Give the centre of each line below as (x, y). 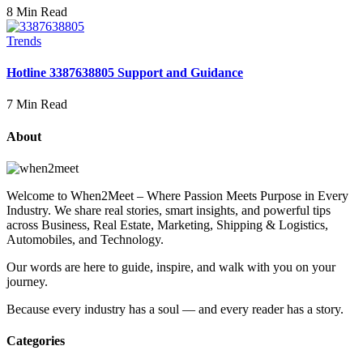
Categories (36, 341)
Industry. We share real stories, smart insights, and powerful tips (169, 210)
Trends (24, 41)
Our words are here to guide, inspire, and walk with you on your (171, 267)
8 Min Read (37, 11)
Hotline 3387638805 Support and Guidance (125, 73)
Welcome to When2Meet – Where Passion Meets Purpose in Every (177, 195)
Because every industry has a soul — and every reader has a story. (175, 309)
